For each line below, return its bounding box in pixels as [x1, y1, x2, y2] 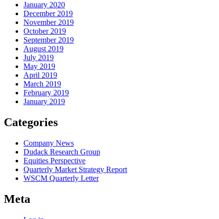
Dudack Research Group [23, 148, 100, 156]
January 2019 [23, 97, 65, 106]
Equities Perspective [23, 156, 86, 165]
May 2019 [23, 62, 55, 71]
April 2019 [23, 71, 57, 80]
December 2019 [23, 9, 73, 18]
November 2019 [23, 18, 74, 27]
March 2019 [23, 80, 61, 88]
